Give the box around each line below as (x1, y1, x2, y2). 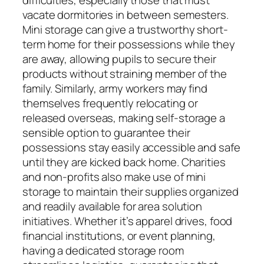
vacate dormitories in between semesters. (22, 6, 229, 22)
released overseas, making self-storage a (22, 110, 225, 126)
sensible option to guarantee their (22, 124, 190, 140)
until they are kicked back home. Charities (22, 154, 226, 170)
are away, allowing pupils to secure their (22, 51, 216, 67)
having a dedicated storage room (22, 242, 184, 258)
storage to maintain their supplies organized (22, 183, 239, 199)
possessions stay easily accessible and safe (22, 139, 240, 155)
